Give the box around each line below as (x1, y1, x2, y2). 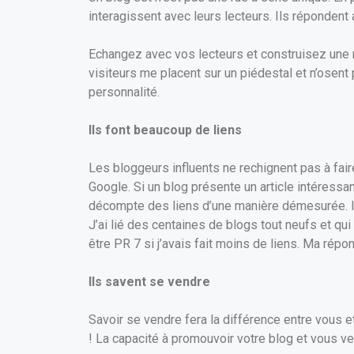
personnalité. (88, 85, 160, 100)
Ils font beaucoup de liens (88, 122, 242, 138)
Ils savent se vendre (88, 274, 210, 290)
